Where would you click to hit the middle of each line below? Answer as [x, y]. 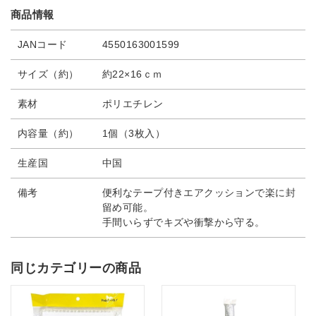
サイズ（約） [48, 74]
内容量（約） [48, 133]
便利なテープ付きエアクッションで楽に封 [199, 193]
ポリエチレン [133, 104]
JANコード [43, 44]
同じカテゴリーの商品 [76, 268]
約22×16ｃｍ [133, 74]
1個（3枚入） [134, 133]
